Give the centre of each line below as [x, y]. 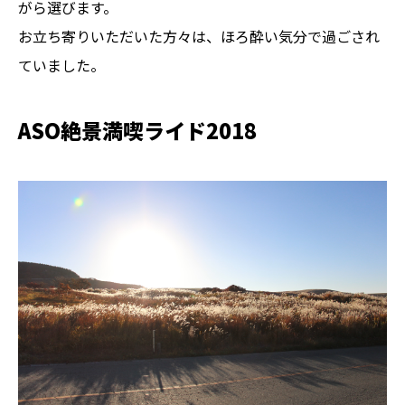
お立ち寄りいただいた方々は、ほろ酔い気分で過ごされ [199, 37]
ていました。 [61, 66]
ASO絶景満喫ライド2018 [137, 131]
